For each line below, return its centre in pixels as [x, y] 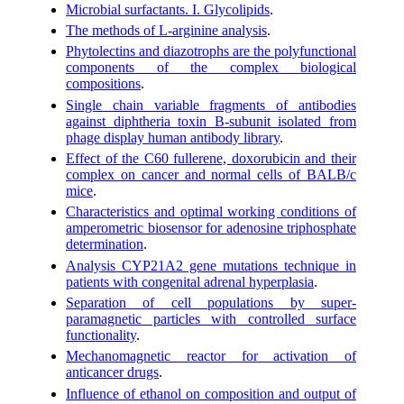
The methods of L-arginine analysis [166, 30]
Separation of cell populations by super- [211, 302]
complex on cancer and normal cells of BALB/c [211, 174]
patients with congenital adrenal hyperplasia [190, 281]
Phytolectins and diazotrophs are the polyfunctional [211, 51]
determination [105, 244]
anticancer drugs [112, 372]
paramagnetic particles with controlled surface [211, 318]
